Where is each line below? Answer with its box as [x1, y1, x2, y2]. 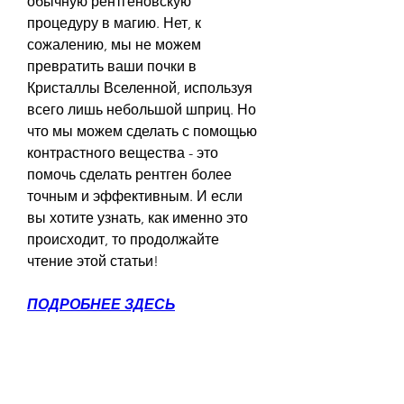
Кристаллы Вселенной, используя [27, 78, 252, 96]
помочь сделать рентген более [27, 165, 232, 183]
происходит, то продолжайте [27, 230, 219, 248]
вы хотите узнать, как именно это [27, 208, 248, 226]
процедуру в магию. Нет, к [27, 14, 201, 32]
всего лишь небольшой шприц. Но [27, 100, 256, 118]
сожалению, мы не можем [27, 35, 201, 53]
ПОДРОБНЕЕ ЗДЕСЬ [27, 295, 175, 313]
